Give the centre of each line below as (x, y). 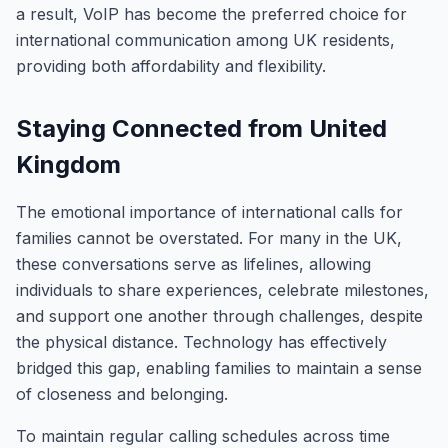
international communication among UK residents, (205, 40)
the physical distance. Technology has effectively (201, 342)
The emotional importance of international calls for (209, 212)
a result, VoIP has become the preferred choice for (211, 14)
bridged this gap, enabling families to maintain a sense (219, 368)
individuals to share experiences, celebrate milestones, (222, 290)
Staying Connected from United (201, 128)
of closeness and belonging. (122, 394)
